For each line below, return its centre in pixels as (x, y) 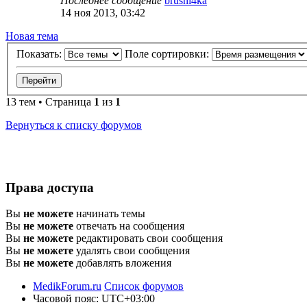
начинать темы (109, 214)
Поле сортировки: (168, 54)
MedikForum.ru (67, 286)
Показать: (40, 54)
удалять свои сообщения (132, 251)
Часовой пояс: (67, 299)
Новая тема (32, 36)
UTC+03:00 (128, 299)
